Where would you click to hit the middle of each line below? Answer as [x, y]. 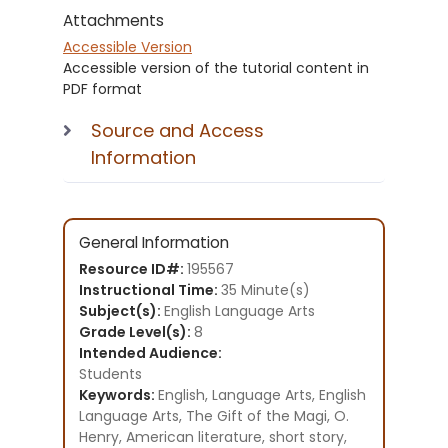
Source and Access [177, 131]
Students [110, 373]
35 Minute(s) [265, 289]
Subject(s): [121, 310]
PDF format [102, 88]
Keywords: [118, 394]
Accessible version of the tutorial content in [216, 67]
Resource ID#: [133, 268]
